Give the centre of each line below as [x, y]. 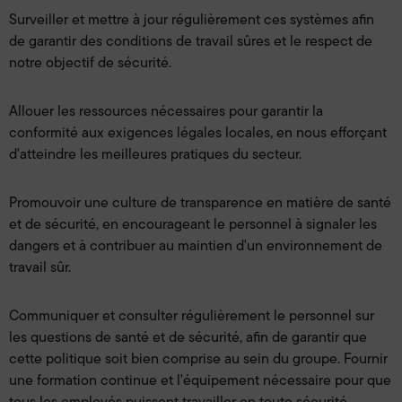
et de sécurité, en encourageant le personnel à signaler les [193, 224]
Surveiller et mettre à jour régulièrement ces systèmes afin [192, 19]
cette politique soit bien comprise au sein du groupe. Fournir [198, 358]
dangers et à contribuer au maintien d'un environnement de [196, 245]
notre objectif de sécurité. [90, 62]
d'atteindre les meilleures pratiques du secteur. [155, 154]
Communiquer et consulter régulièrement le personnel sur [192, 315]
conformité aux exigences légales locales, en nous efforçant [198, 132]
